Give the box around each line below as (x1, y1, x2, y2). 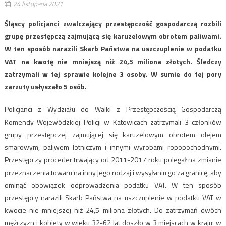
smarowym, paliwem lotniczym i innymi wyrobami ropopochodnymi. (4, 141, 222, 152)
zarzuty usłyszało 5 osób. (4, 81, 87, 92)
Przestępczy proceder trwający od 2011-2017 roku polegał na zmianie (4, 154, 222, 165)
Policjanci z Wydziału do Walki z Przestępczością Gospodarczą (4, 103, 222, 115)
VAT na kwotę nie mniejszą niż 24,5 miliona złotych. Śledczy (4, 55, 222, 67)
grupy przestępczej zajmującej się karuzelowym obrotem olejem (4, 129, 222, 140)
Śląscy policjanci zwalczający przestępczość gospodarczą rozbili (4, 18, 222, 29)
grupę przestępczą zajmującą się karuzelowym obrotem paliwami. (4, 30, 222, 41)
